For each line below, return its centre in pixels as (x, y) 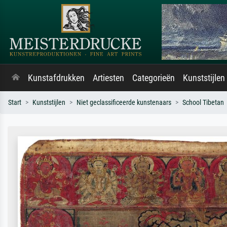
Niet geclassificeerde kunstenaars (124, 103)
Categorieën (154, 78)
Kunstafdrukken (56, 78)
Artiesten (108, 78)
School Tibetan (203, 103)
